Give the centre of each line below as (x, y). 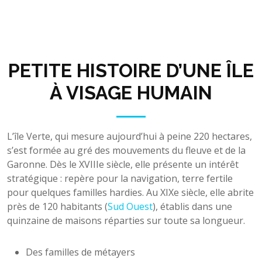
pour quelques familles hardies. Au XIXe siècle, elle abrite (130, 192)
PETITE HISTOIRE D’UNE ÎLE (131, 70)
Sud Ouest (130, 206)
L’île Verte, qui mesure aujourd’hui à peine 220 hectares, (130, 136)
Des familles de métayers (80, 252)
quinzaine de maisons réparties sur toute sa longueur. (126, 220)
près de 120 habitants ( (57, 206)
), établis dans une (192, 206)
